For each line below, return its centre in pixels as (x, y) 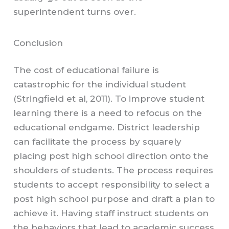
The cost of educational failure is (86, 70)
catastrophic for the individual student (100, 85)
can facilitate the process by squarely (98, 142)
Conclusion (38, 43)
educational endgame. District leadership (107, 128)
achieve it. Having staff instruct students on (111, 213)
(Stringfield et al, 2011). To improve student (109, 99)
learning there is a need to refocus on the (108, 113)
